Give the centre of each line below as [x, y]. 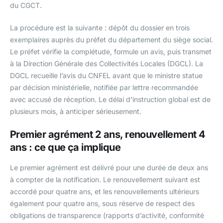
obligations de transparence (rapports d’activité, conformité [107, 216]
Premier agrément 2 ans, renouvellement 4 [108, 135]
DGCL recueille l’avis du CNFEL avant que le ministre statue [106, 76]
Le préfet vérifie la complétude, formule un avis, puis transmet [111, 52]
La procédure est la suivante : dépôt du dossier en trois [100, 28]
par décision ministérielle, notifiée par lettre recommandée [104, 88]
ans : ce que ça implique [65, 148]
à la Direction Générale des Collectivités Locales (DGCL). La [107, 64]
